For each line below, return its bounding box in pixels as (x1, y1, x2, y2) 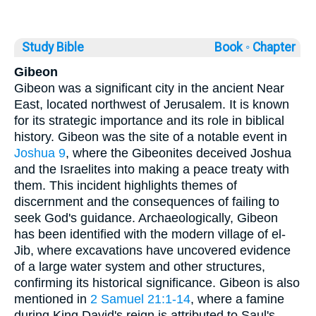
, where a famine (190, 291, 284, 306)
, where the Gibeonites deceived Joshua (66, 145, 291, 160)
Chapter (253, 39, 298, 54)
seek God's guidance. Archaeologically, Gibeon (14, 210, 278, 225)
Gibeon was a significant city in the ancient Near (14, 80, 284, 95)
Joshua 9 (14, 145, 66, 160)
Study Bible (22, 39, 84, 54)
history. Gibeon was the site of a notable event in (14, 129, 287, 144)
